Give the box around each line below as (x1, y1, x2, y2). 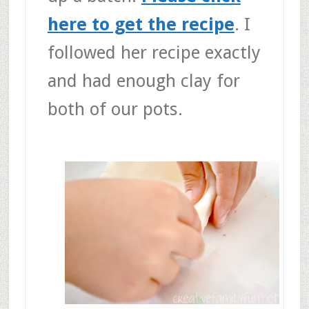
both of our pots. (47, 98, 183, 119)
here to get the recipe (47, 13, 235, 34)
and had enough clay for (47, 70, 240, 91)
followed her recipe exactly (47, 41, 261, 63)
